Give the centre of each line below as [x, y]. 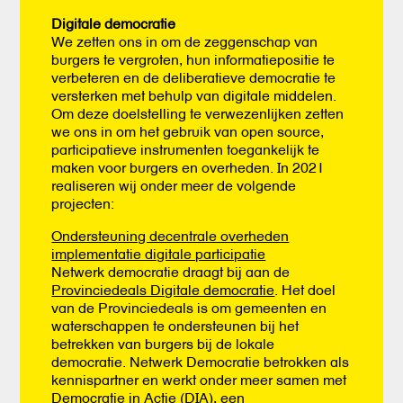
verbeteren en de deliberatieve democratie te [194, 77]
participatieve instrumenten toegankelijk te [186, 149]
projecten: [83, 203]
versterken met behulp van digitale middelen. [194, 95]
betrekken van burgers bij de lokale [163, 344]
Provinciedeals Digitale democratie [163, 290]
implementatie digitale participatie [159, 254]
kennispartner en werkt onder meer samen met [199, 380]
